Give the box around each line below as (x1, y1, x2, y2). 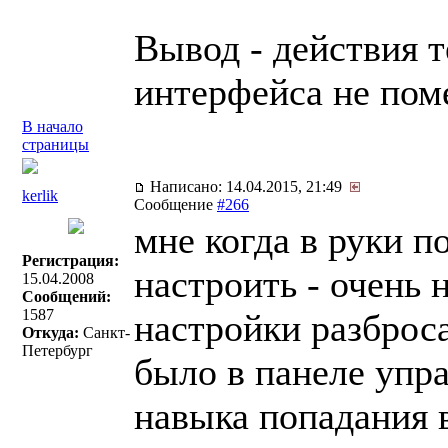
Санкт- (79, 324, 130, 341)
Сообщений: (22, 288, 111, 305)
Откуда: (22, 324, 79, 341)
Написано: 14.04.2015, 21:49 (146, 178, 350, 195)
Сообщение (134, 196, 217, 213)
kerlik (22, 187, 58, 204)
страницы (22, 136, 89, 153)
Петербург (22, 342, 93, 359)
